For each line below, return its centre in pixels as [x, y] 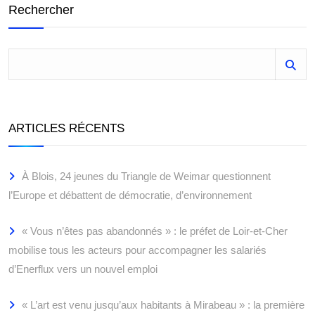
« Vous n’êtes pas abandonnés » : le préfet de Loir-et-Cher [155, 231]
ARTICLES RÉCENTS [66, 128]
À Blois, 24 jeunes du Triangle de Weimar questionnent [146, 176]
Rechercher [41, 10]
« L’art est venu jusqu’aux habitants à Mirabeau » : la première [163, 305]
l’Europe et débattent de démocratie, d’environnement [130, 195]
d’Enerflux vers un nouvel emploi [83, 269]
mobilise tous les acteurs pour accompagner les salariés [137, 250]
